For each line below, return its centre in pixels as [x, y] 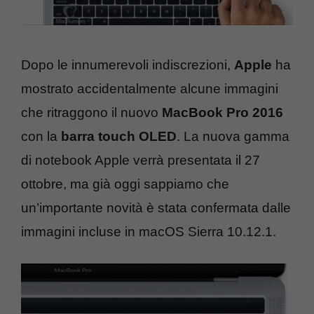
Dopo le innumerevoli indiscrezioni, [128, 64]
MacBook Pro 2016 [223, 112]
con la [41, 136]
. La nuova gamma [233, 136]
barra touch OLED [119, 136]
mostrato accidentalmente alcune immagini [150, 88]
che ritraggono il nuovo [91, 112]
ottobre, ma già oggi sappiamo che [125, 184]
